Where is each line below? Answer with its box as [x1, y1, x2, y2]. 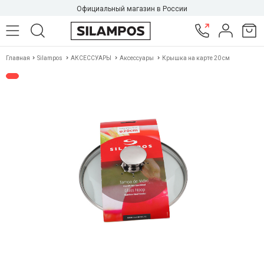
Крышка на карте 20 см [162, 54, 230, 61]
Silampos [37, 54, 62, 61]
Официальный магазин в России [77, 5, 187, 13]
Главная [6, 54, 31, 61]
